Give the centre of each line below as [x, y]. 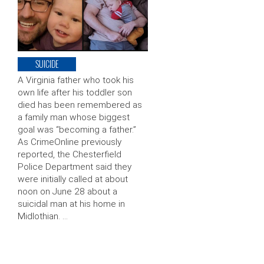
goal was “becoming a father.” [77, 130]
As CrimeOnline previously [70, 142]
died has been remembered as [80, 105]
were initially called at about [73, 179]
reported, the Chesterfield [70, 155]
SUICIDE [47, 64]
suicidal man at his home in [71, 204]
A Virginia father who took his [76, 80]
